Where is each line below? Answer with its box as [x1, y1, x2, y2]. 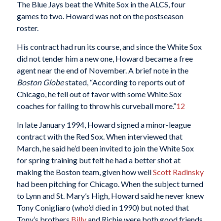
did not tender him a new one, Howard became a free [16, 54, 193, 64]
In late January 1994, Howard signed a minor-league [16, 119, 191, 129]
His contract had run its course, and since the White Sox [16, 42, 202, 52]
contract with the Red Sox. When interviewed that [16, 131, 183, 141]
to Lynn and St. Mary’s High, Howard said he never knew [16, 190, 204, 200]
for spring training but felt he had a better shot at [16, 155, 181, 165]
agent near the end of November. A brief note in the [16, 66, 188, 75]
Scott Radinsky [152, 167, 204, 177]
